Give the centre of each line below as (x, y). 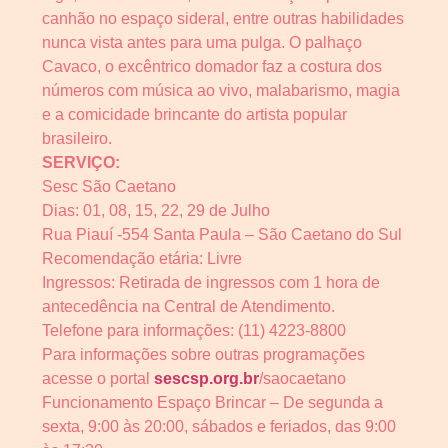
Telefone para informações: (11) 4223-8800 (194, 331)
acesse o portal (98, 379)
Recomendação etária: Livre (142, 259)
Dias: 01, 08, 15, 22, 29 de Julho (156, 211)
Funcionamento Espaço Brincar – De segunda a (212, 403)
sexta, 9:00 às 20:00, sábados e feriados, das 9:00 (219, 427)
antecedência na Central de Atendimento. (188, 307)
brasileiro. (77, 139)
